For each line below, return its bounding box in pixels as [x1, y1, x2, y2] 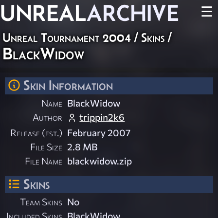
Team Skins [20, 196, 63, 208]
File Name [25, 155, 63, 167]
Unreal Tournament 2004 [2, 31, 131, 44]
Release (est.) [10, 127, 63, 139]
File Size [30, 141, 63, 153]
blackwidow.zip [67, 155, 132, 167]
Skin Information [23, 77, 113, 93]
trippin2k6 [79, 111, 125, 123]
